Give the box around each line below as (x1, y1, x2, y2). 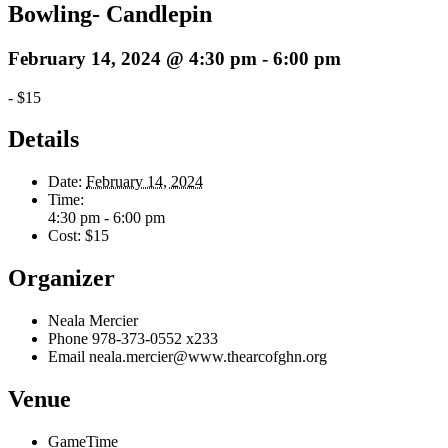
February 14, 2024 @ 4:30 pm (8, 47, 257, 69)
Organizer (8, 265, 115, 292)
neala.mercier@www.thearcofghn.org (89, 348, 327, 366)
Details (8, 126, 79, 153)
